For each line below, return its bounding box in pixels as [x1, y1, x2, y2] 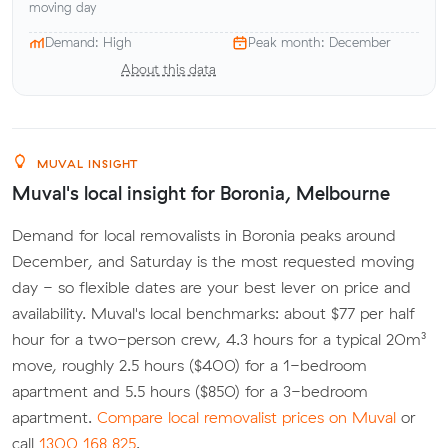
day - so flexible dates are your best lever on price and [12, 277, 411, 298]
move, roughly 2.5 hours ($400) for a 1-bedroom [12, 355, 367, 376]
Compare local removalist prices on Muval [97, 407, 396, 428]
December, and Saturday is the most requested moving [12, 251, 414, 272]
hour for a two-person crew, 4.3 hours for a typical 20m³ [12, 329, 426, 350]
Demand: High [45, 34, 132, 51]
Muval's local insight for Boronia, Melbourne [12, 182, 390, 206]
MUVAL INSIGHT [32, 156, 139, 171]
